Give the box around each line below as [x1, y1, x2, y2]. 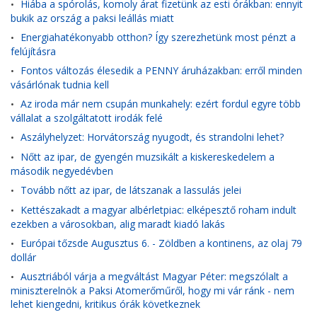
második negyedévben [11, 164, 113, 177]
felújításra [11, 45, 56, 57]
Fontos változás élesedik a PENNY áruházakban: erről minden [21, 64, 302, 77]
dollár [11, 250, 36, 263]
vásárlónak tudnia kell [11, 78, 109, 91]
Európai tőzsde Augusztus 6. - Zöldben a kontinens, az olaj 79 [21, 236, 302, 250]
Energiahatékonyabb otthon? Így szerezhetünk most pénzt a [21, 30, 296, 44]
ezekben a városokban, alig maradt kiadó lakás [11, 217, 225, 230]
